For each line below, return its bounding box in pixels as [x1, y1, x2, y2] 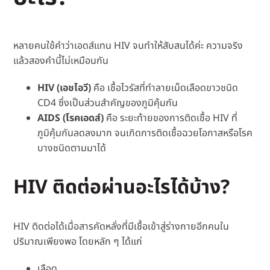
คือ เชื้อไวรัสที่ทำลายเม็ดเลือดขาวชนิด [91, 81, 239, 96]
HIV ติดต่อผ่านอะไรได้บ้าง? [13, 173, 230, 202]
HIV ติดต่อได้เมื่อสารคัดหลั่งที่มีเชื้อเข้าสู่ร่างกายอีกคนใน [13, 219, 230, 234]
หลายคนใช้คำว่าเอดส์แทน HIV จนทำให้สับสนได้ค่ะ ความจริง [13, 39, 243, 54]
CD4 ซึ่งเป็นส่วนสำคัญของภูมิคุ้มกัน [37, 96, 178, 111]
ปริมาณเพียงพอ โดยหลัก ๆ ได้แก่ [13, 234, 143, 250]
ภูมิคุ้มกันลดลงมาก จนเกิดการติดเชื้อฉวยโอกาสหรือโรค [37, 126, 253, 141]
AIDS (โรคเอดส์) [37, 111, 104, 126]
